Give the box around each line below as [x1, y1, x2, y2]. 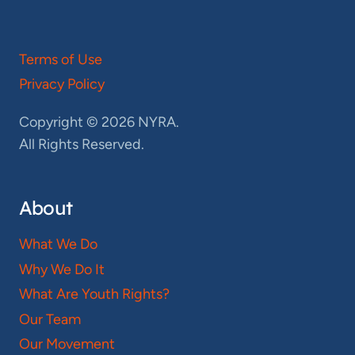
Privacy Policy [19, 75, 105, 94]
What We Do [19, 235, 97, 253]
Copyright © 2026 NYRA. [19, 113, 179, 132]
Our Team [19, 310, 81, 328]
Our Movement [19, 335, 115, 353]
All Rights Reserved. [19, 136, 144, 154]
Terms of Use [19, 50, 102, 68]
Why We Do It [19, 260, 105, 278]
